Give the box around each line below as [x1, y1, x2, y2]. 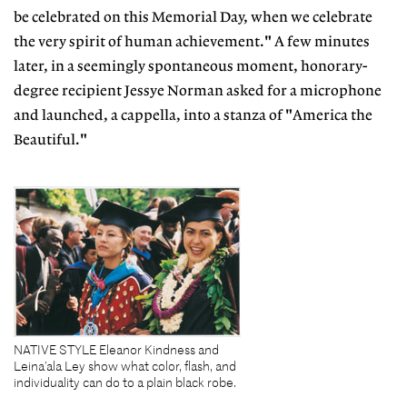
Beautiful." [14, 133, 87, 149]
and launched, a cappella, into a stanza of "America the [14, 108, 372, 124]
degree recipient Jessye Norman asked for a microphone [14, 84, 382, 100]
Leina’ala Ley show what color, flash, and [14, 357, 236, 374]
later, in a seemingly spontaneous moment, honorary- [14, 59, 367, 75]
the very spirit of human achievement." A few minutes [14, 35, 370, 51]
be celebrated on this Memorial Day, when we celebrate [14, 10, 372, 26]
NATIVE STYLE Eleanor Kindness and [14, 341, 219, 358]
